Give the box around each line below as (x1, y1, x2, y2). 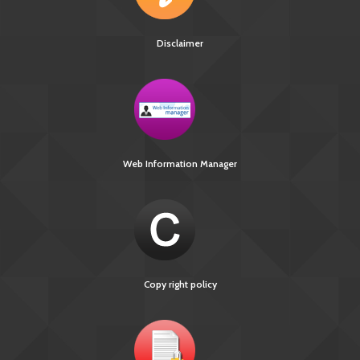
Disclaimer (157, 37, 203, 49)
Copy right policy (143, 278, 217, 290)
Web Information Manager (123, 157, 237, 170)
